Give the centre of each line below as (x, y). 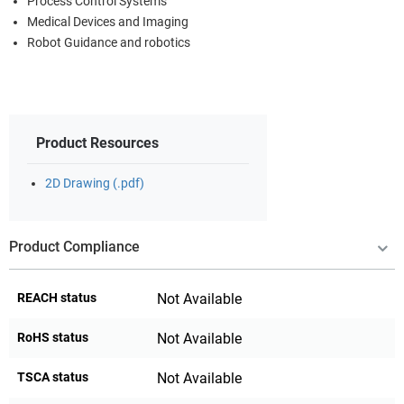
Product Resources (97, 142)
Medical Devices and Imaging (108, 22)
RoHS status (53, 337)
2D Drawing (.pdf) (95, 183)
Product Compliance (74, 246)
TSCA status (53, 376)
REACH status (57, 297)
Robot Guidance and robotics (109, 42)
